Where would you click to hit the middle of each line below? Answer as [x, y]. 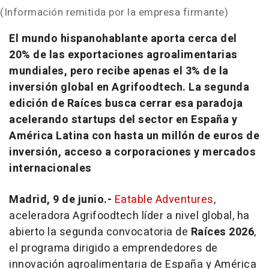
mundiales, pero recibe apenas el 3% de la [119, 71]
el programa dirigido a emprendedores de [113, 249]
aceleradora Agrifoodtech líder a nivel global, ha [129, 216]
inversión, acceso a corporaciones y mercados [132, 153]
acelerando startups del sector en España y [123, 120]
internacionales [50, 169]
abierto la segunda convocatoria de [100, 232]
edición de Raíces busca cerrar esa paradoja [126, 104]
